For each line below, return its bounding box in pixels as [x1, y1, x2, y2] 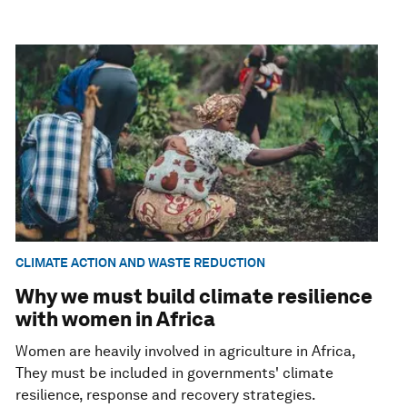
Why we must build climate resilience [15, 283, 373, 308]
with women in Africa [15, 306, 216, 331]
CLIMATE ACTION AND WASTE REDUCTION [15, 255, 266, 271]
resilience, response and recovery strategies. [15, 385, 317, 403]
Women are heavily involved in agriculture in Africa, [15, 342, 356, 360]
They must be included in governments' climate [15, 363, 334, 382]
